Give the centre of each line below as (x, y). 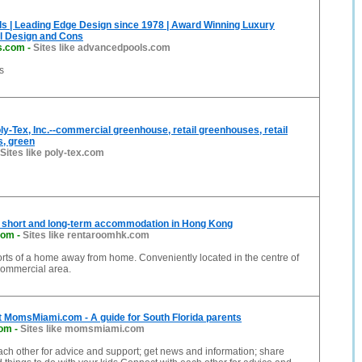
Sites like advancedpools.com (102, 48)
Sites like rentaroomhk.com (86, 235)
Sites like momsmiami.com (82, 329)
